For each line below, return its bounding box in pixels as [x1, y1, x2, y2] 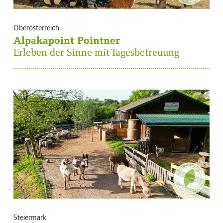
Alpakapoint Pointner [13, 34, 120, 47]
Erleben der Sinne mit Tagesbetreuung [13, 46, 179, 59]
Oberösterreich [13, 22, 59, 33]
